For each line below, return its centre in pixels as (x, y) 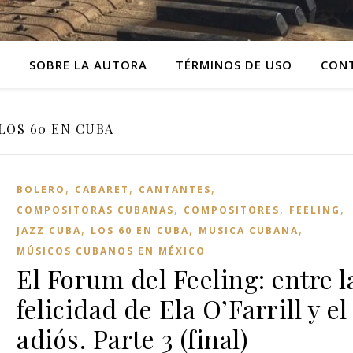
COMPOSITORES (232, 210)
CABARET (102, 190)
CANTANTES (175, 190)
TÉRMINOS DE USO (234, 65)
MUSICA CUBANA (249, 230)
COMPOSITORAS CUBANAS (95, 210)
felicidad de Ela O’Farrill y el (182, 308)
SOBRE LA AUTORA (88, 65)
